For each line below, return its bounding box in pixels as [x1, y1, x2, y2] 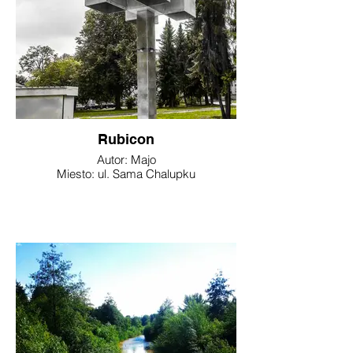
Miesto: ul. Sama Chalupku [57, 166, 195, 181]
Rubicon [98, 131, 154, 147]
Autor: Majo [96, 152, 156, 167]
